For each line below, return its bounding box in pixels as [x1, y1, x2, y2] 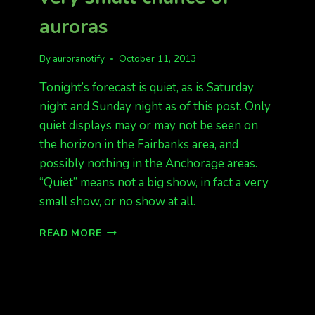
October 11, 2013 [119, 52, 197, 65]
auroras [39, 13, 108, 41]
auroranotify [53, 52, 105, 65]
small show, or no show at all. [39, 193, 195, 210]
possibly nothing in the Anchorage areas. [39, 155, 257, 172]
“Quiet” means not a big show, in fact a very [39, 174, 269, 191]
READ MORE [39, 226, 103, 240]
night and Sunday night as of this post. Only [39, 98, 271, 115]
